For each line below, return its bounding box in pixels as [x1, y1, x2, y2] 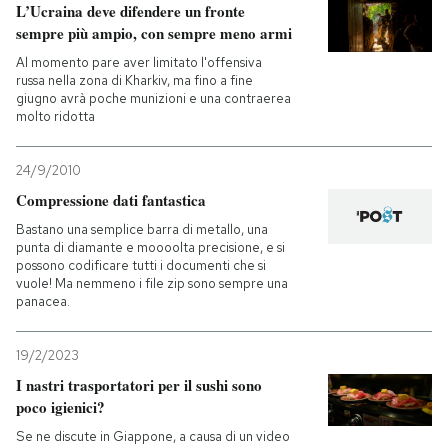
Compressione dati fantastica [16, 189, 206, 212]
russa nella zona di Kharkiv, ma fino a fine [16, 72, 253, 90]
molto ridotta [16, 108, 95, 126]
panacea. [16, 293, 70, 311]
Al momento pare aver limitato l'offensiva [16, 54, 262, 72]
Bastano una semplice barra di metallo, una [16, 221, 268, 239]
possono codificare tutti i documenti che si [16, 257, 266, 275]
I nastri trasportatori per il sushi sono [16, 374, 262, 397]
